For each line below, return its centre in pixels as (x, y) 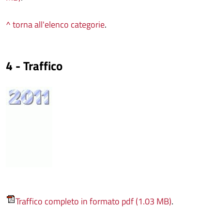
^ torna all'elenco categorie (55, 24)
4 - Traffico (34, 66)
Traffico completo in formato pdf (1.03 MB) (93, 201)
